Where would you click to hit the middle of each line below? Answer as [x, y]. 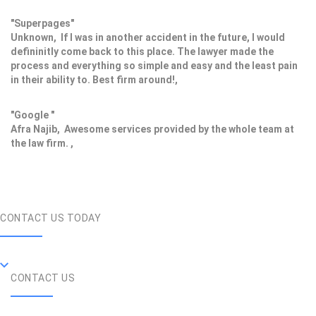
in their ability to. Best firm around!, [96, 80]
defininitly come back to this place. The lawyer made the [142, 52]
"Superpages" [42, 24]
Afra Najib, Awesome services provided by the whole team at [152, 129]
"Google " [32, 115]
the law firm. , [44, 144]
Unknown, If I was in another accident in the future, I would [148, 38]
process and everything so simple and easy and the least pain [154, 66]
